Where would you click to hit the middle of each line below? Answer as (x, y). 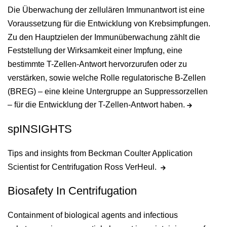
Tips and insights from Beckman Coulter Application (100, 153)
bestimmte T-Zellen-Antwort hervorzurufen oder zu (97, 64)
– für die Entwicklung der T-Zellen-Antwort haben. (97, 105)
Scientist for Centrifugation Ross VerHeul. (84, 167)
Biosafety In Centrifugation (72, 191)
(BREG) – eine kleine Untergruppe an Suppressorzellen (108, 91)
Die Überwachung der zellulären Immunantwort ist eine (106, 10)
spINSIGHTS (40, 129)
